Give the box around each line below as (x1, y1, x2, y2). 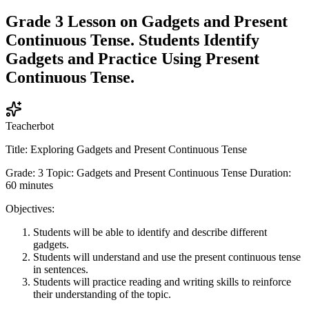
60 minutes (6, 179, 53, 191)
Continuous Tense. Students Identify (6, 30, 259, 49)
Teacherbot (6, 119, 54, 132)
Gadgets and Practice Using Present (6, 49, 259, 68)
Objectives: (6, 202, 54, 215)
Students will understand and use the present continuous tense (33, 250, 301, 263)
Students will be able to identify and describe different (33, 226, 267, 238)
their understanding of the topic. (33, 288, 171, 300)
